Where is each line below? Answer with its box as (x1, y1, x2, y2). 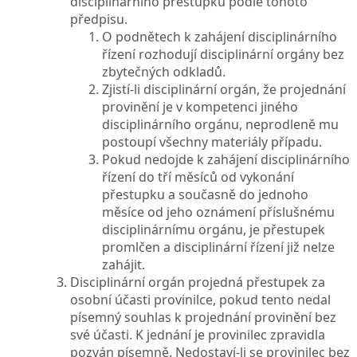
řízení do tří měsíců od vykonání (102, 167, 294, 186)
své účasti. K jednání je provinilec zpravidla (70, 325, 325, 343)
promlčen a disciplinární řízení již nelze (102, 237, 335, 256)
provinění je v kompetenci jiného (102, 97, 298, 116)
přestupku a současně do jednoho (102, 185, 308, 203)
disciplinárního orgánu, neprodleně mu (102, 115, 339, 133)
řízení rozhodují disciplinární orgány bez (102, 45, 344, 63)
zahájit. (102, 255, 145, 273)
